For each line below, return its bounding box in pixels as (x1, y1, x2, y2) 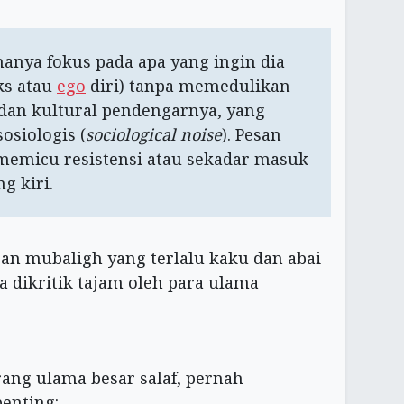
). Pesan (222, 123, 281, 145)
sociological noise (86, 123, 222, 145)
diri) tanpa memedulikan (86, 74, 290, 96)
